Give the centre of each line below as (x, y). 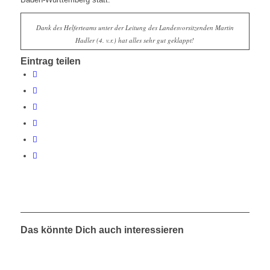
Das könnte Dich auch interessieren (102, 230)
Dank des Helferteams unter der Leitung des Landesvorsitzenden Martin (135, 28)
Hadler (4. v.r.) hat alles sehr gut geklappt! (135, 40)
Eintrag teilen (50, 61)
